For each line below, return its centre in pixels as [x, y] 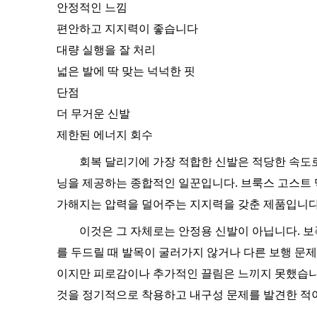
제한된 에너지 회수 [105, 135]
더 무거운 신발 [93, 114]
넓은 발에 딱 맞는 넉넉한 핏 [126, 71]
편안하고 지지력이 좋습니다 [127, 29]
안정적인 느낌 [92, 7]
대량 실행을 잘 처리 [106, 50]
